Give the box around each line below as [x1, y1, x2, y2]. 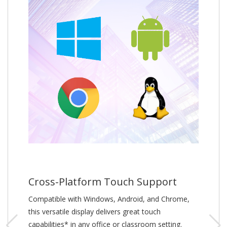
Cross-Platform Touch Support [28, 175, 177, 189]
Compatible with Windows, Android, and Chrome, [28, 194, 190, 204]
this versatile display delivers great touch [28, 207, 161, 217]
